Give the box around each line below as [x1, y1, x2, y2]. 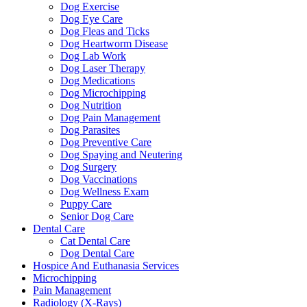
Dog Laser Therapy [60, 62, 145, 75]
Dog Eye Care [60, 13, 123, 25]
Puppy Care [60, 198, 112, 210]
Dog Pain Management [60, 112, 160, 124]
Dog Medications [60, 75, 135, 87]
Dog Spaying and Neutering [60, 149, 182, 161]
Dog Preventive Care [60, 136, 151, 149]
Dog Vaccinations [60, 173, 137, 186]
